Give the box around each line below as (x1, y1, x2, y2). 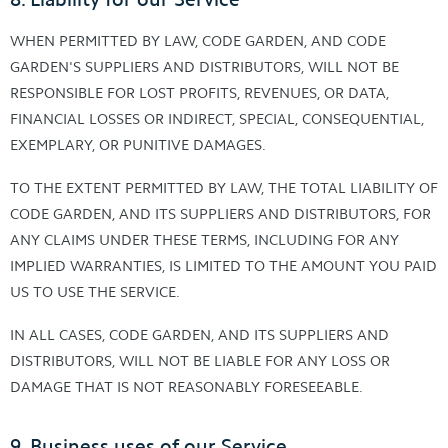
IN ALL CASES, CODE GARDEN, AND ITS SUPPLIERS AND (10, 326, 389, 344)
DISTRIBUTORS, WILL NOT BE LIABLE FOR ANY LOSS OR (10, 352, 390, 370)
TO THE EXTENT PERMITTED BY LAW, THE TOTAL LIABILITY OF (10, 179, 438, 197)
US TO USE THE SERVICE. (10, 283, 180, 301)
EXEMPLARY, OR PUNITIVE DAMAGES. (10, 136, 266, 154)
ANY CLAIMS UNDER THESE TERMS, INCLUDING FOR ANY (10, 231, 399, 249)
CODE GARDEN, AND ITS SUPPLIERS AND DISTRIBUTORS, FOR (10, 205, 431, 223)
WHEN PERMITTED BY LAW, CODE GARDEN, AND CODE (10, 32, 386, 50)
